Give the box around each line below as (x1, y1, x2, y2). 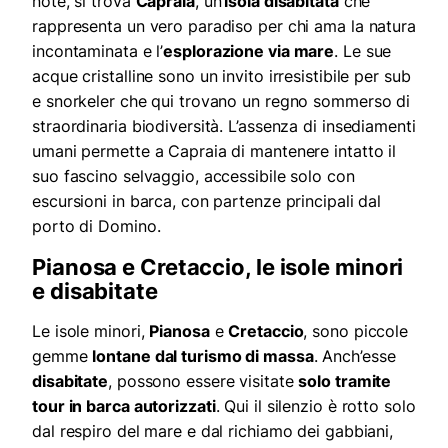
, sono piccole (303, 321, 409, 342)
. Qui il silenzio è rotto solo (215, 396, 416, 417)
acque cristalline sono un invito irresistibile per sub (32, 66, 411, 87)
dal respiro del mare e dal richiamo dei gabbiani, (32, 421, 394, 442)
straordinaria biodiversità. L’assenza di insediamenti (32, 116, 416, 137)
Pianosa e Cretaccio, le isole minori (32, 254, 404, 281)
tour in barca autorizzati (32, 396, 216, 417)
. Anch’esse (313, 346, 396, 367)
